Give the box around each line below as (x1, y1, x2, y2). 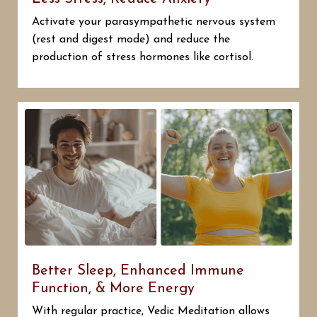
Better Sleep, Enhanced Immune (32, 263, 244, 278)
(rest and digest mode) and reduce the (32, 34, 230, 46)
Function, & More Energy (32, 281, 195, 296)
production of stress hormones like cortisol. (32, 52, 253, 64)
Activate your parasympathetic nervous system (32, 16, 275, 28)
